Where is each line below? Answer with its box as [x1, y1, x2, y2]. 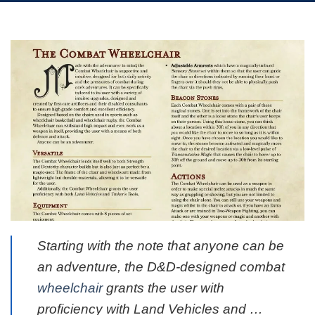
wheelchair [37, 280, 103, 295]
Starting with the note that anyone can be [37, 238, 284, 253]
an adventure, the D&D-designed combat [37, 259, 285, 274]
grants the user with [103, 280, 224, 295]
